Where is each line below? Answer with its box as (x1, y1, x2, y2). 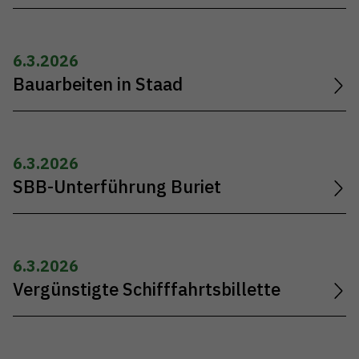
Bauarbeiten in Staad (13, 72, 183, 95)
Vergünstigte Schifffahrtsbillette (13, 278, 280, 301)
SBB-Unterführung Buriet (13, 175, 221, 199)
